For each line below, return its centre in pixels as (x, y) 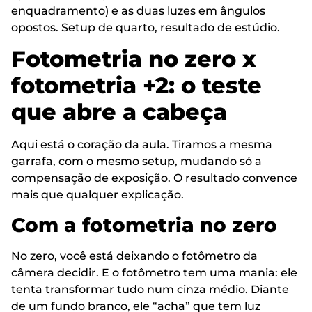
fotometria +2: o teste (136, 86)
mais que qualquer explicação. (97, 195)
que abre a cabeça (119, 112)
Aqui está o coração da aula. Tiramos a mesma (142, 145)
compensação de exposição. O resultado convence (154, 178)
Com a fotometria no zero (144, 225)
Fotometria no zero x (134, 59)
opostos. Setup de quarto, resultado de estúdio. (146, 28)
